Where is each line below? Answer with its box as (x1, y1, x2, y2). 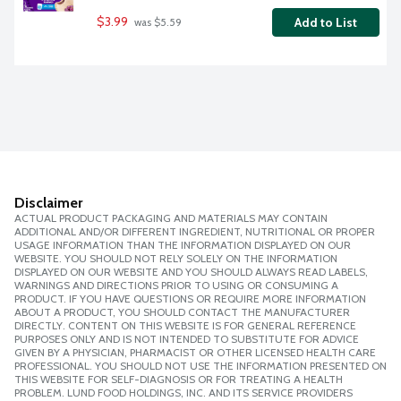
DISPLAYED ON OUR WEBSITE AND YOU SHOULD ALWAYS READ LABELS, (14, 265, 368, 279)
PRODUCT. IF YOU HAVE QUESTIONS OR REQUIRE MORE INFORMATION (14, 292, 366, 306)
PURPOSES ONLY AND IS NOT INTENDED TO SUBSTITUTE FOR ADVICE (14, 332, 359, 346)
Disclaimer (14, 194, 82, 212)
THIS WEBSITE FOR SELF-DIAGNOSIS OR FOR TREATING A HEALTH (14, 372, 343, 387)
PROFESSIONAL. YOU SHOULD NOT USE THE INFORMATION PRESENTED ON (14, 359, 387, 373)
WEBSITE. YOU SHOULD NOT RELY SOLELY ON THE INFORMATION (14, 252, 337, 266)
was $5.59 (132, 16, 182, 30)
